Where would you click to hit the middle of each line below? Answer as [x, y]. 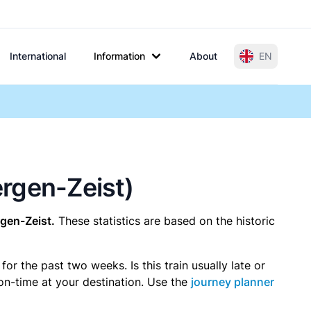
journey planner [233, 282]
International [38, 56]
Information [119, 56]
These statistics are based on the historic [165, 221]
